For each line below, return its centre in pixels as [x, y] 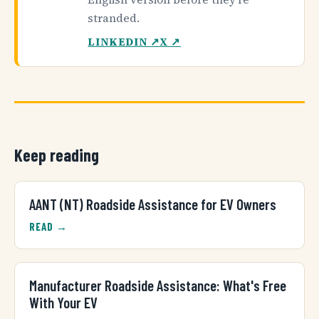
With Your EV [63, 302]
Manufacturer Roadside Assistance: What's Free [158, 285]
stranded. [114, 19]
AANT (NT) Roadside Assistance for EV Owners [153, 204]
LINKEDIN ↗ [124, 42]
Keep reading [57, 155]
